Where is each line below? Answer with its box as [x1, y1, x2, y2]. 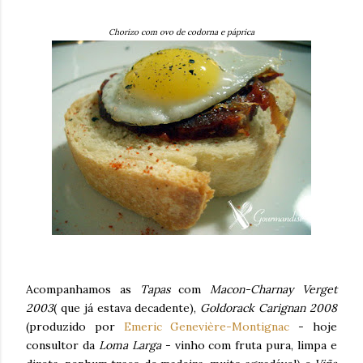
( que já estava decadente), [53, 301, 201, 315]
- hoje [298, 319, 338, 334]
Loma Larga [98, 338, 165, 352]
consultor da [26, 338, 99, 352]
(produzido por [26, 319, 124, 334]
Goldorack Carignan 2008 [200, 301, 338, 315]
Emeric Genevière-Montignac [123, 319, 299, 334]
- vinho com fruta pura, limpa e [164, 338, 338, 352]
